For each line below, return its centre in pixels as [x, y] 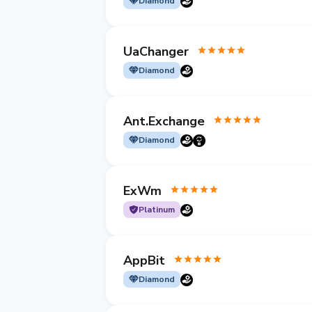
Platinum [157, 210]
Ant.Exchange [164, 121]
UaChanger [156, 51]
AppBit [144, 260]
